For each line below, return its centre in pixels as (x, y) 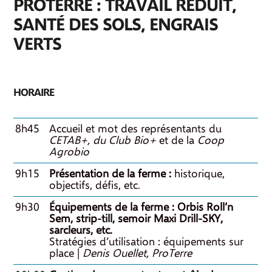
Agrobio (70, 152)
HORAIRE (34, 93)
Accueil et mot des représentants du (136, 129)
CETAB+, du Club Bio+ (103, 141)
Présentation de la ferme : (112, 174)
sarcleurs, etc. (81, 230)
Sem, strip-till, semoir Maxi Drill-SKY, (136, 219)
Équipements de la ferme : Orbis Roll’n (141, 207)
